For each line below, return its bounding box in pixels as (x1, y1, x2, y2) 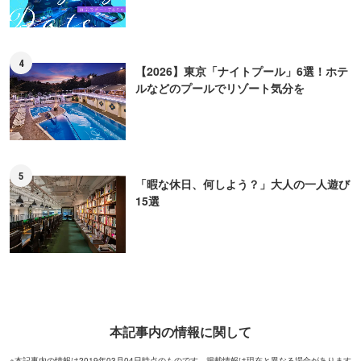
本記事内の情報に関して (110, 322, 251, 341)
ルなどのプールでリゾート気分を (135, 79, 305, 96)
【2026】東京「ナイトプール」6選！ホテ (135, 62, 348, 79)
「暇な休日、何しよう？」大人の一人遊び (135, 175, 350, 192)
